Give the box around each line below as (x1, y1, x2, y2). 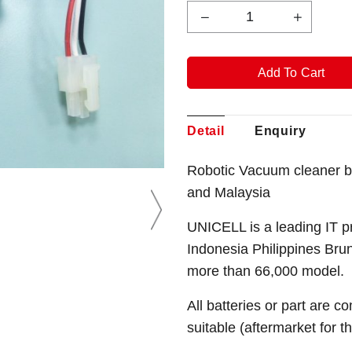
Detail (187, 124, 225, 137)
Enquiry (254, 124, 306, 137)
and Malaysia (187, 185, 270, 200)
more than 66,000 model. (187, 263, 344, 279)
